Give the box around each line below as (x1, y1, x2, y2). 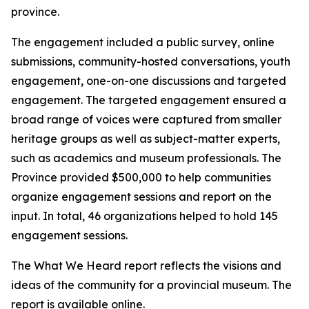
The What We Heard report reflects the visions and (11, 259, 281, 272)
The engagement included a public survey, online (11, 35, 275, 49)
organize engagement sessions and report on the (11, 190, 272, 203)
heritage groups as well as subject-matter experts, (11, 132, 280, 146)
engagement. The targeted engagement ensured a (11, 93, 286, 107)
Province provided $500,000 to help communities (11, 170, 271, 184)
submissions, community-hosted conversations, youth (11, 54, 290, 68)
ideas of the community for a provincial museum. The (11, 278, 292, 292)
